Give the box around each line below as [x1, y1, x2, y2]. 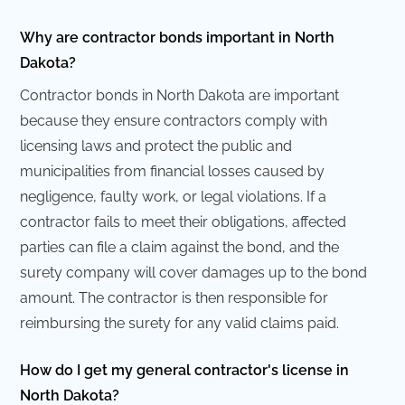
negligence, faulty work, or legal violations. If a [20, 187, 327, 205]
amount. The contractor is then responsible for [20, 288, 329, 306]
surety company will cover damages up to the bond [20, 263, 368, 281]
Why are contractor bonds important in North [20, 28, 335, 46]
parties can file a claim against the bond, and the [20, 238, 340, 256]
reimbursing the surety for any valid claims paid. [20, 314, 340, 332]
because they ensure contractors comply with [20, 111, 328, 129]
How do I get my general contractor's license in [20, 361, 350, 379]
